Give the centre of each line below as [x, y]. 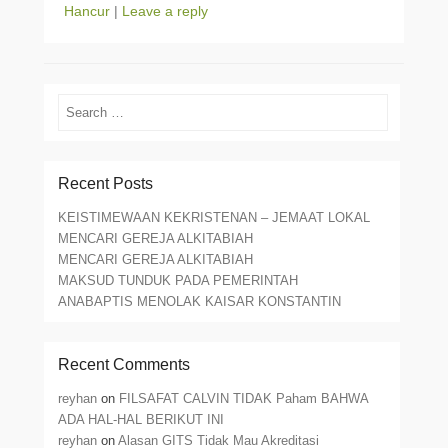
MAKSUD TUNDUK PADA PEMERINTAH [178, 280]
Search [79, 104]
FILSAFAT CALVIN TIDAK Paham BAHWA [244, 398]
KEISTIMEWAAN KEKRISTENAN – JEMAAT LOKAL [214, 217]
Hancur [87, 11]
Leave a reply [165, 11]
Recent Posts [106, 183]
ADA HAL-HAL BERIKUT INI [141, 419]
